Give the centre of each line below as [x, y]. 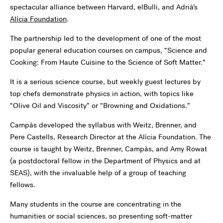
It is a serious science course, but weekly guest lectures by [105, 81]
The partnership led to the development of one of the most [106, 38]
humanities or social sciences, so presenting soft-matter [101, 216]
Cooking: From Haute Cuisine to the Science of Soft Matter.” [108, 62]
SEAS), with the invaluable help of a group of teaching [98, 172]
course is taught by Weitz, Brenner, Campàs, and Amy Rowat [109, 149]
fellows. [23, 184]
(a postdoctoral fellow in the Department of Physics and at [105, 161]
